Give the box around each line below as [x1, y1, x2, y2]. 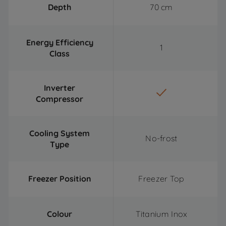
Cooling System [29, 128, 90, 138]
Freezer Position [28, 174, 91, 184]
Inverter [44, 83, 75, 93]
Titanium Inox [135, 209, 188, 219]
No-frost [145, 133, 178, 143]
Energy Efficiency [26, 37, 93, 47]
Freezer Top [138, 174, 185, 184]
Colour [47, 209, 72, 219]
